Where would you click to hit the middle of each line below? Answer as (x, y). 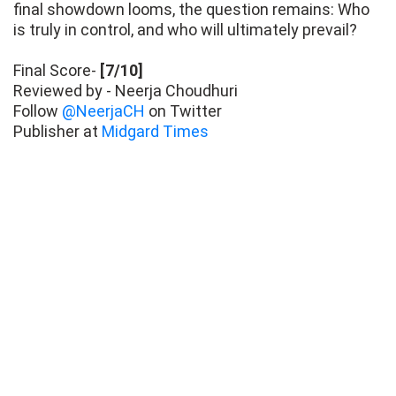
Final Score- (57, 71)
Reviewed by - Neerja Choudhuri (126, 91)
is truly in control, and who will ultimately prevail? (185, 30)
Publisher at (57, 132)
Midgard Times (155, 132)
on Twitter (183, 111)
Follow (38, 111)
